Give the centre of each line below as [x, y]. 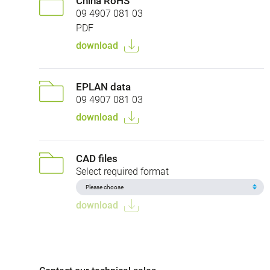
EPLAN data [103, 86]
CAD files [97, 158]
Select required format [122, 171]
